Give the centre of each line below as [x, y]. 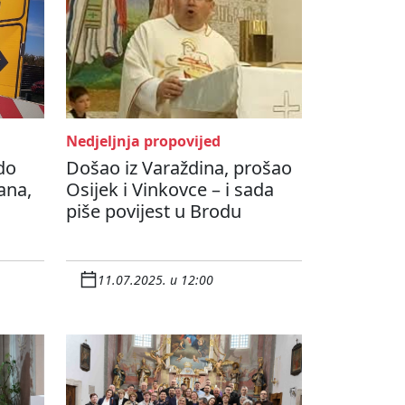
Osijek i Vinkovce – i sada [170, 190]
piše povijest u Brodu [154, 212]
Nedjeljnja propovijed [143, 141]
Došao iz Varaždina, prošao [179, 168]
